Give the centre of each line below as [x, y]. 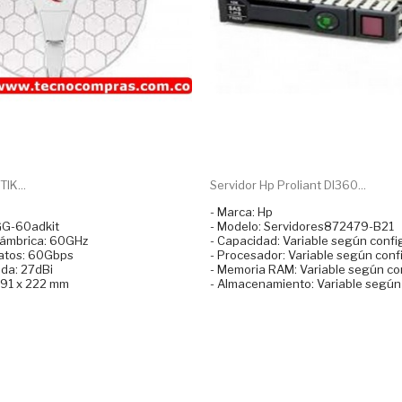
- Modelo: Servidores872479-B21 [302, 226]
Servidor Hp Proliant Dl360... [288, 184]
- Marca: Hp [241, 211]
